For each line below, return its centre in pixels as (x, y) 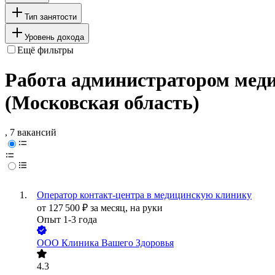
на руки (146, 208)
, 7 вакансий (31, 133)
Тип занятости (51, 17)
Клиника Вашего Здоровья (118, 243)
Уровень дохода (54, 37)
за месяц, (110, 208)
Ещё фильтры (45, 50)
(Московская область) (102, 103)
